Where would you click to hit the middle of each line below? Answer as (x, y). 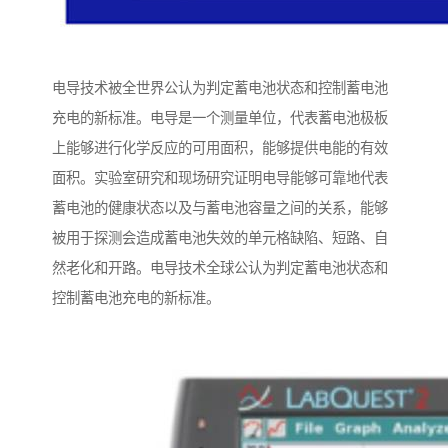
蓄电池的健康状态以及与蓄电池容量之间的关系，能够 (220, 208)
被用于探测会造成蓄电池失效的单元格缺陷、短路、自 (220, 238)
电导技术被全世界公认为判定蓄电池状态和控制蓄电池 (220, 88)
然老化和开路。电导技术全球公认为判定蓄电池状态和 (220, 268)
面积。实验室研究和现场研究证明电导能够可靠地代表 (220, 178)
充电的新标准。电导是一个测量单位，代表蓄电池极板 (220, 118)
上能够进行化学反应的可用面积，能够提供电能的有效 (220, 148)
